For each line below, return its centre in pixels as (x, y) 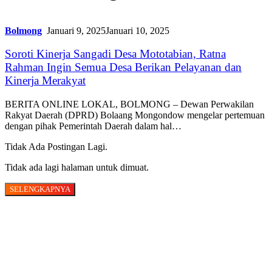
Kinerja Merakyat (45, 81)
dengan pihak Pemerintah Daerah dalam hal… (93, 126)
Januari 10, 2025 (138, 30)
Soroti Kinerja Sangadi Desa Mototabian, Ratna (115, 54)
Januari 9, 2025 (76, 30)
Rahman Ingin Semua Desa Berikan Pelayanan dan (123, 67)
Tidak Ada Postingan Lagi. (56, 146)
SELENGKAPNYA (40, 189)
